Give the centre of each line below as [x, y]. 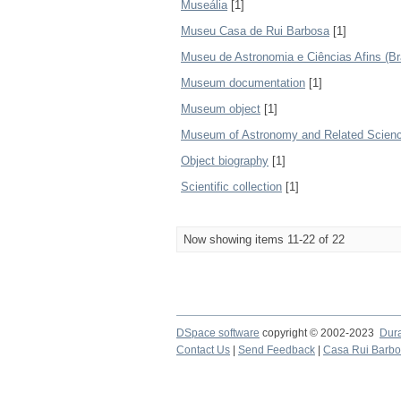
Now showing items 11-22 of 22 [264, 239]
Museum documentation [243, 83]
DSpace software [218, 333]
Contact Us [203, 350]
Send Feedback [277, 350]
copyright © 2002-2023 [320, 333]
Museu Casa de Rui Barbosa [255, 31]
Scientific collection [231, 187]
